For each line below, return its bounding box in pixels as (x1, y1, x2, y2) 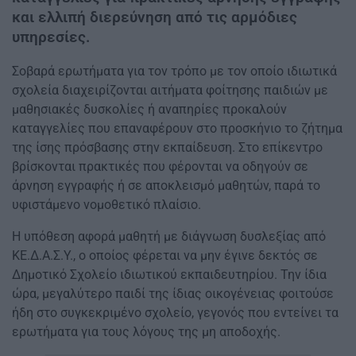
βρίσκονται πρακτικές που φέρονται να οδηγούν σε (12, 159, 308, 175)
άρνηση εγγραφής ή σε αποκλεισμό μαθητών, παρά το (12, 178, 320, 194)
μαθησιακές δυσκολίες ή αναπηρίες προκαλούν (12, 102, 287, 118)
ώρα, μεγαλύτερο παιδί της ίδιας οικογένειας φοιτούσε (12, 286, 334, 302)
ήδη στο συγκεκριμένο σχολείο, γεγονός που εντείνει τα (12, 305, 339, 321)
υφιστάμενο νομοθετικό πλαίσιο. (12, 197, 201, 213)
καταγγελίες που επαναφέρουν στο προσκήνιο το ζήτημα (12, 121, 342, 137)
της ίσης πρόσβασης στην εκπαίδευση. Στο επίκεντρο (12, 140, 323, 156)
